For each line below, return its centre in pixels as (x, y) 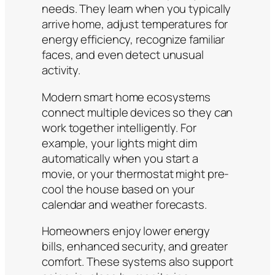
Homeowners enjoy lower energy (126, 231)
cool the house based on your (118, 189)
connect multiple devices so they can (137, 112)
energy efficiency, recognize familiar (134, 40)
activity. (61, 70)
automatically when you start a (120, 158)
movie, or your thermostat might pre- (136, 173)
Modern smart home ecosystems (126, 97)
